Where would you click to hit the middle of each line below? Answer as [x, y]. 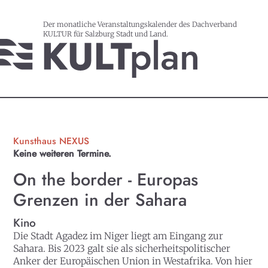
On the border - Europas [106, 180]
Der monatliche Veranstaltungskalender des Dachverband [140, 24]
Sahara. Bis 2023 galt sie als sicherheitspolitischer [122, 248]
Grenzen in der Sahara [100, 200]
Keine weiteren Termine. [63, 154]
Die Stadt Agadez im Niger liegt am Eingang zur [118, 236]
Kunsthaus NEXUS [51, 141]
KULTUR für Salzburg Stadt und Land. [106, 33]
